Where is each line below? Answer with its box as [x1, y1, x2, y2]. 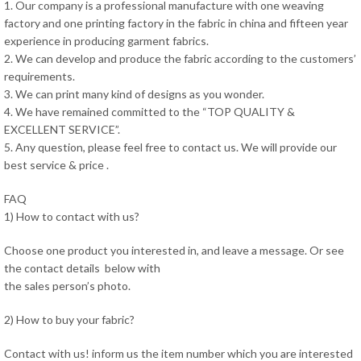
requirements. [4, 69, 75, 83]
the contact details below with [4, 261, 160, 275]
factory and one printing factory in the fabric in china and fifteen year [4, 16, 348, 30]
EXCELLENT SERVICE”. [4, 122, 120, 136]
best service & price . [4, 158, 109, 172]
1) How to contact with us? [4, 210, 139, 223]
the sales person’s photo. [4, 279, 131, 293]
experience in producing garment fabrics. [4, 34, 209, 48]
